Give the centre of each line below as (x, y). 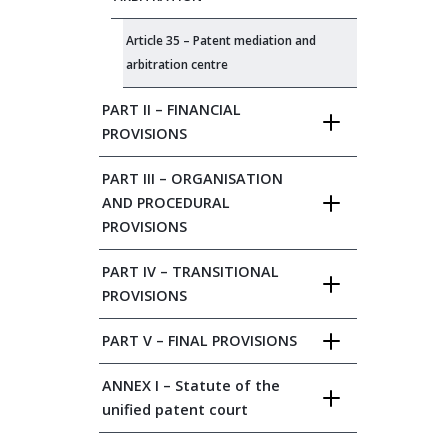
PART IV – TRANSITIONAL (190, 271)
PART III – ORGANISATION (192, 178)
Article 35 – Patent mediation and (221, 40)
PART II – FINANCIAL (171, 109)
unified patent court (175, 409)
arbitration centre (177, 64)
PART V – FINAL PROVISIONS (199, 340)
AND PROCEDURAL (166, 202)
